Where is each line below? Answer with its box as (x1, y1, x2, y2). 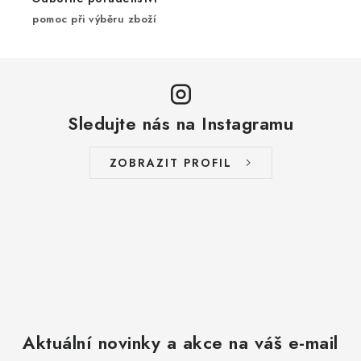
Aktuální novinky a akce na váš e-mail (23, 329, 338, 355)
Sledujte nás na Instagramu (68, 110, 293, 136)
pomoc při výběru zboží (32, 10, 156, 27)
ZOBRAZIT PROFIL (109, 154, 232, 171)
